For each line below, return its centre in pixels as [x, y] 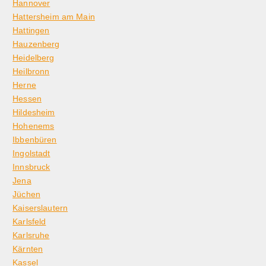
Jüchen [26, 194]
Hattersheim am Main [54, 17]
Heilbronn [31, 72]
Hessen [27, 99]
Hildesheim [34, 113]
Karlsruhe [31, 235]
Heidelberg [34, 58]
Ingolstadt [31, 153]
